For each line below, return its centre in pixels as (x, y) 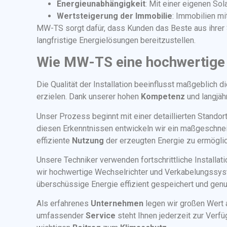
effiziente (54, 140)
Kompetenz (163, 97)
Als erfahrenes (64, 204)
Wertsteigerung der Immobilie (115, 16)
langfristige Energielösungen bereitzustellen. (116, 40)
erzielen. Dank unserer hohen (89, 97)
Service (101, 216)
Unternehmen (117, 204)
